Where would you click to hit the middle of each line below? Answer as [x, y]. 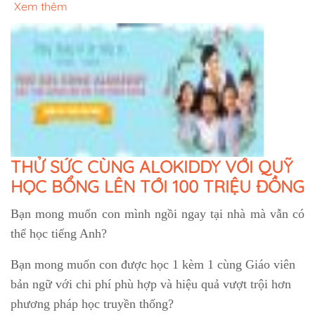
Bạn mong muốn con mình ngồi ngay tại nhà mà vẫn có [157, 214]
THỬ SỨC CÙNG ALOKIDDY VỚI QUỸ [152, 167]
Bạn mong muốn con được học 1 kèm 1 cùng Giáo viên [153, 265]
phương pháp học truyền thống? [92, 304]
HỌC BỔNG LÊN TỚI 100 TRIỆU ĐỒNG [157, 187]
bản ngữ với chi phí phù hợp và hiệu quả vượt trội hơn [151, 284]
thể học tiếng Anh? [59, 234]
